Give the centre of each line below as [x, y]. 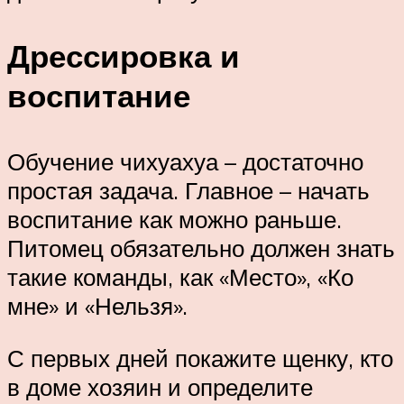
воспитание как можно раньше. [174, 220]
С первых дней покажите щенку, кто [200, 358]
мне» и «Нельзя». [97, 306]
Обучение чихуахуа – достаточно [185, 162]
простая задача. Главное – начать [188, 191]
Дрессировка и [124, 56]
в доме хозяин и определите [160, 386]
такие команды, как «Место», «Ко [180, 277]
